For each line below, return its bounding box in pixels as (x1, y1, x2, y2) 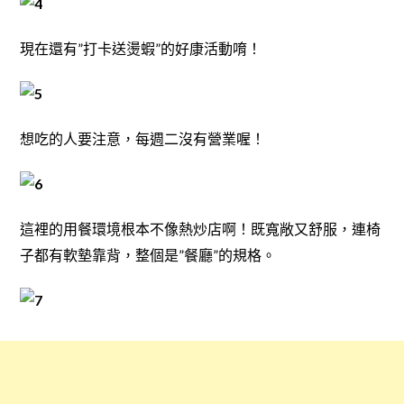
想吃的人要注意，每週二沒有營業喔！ (19, 130, 265, 148)
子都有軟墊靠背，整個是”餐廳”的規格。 (19, 246, 276, 264)
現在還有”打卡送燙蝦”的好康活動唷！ (19, 40, 262, 58)
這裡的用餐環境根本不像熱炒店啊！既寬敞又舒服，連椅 (19, 220, 381, 238)
